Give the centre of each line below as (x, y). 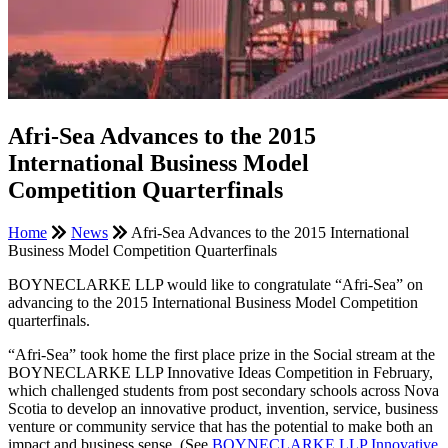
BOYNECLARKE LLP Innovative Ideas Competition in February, (220, 372)
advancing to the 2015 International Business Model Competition (213, 302)
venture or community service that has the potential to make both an (220, 426)
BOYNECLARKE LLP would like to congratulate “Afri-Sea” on (215, 284)
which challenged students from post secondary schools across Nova (223, 390)
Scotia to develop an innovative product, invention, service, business (223, 408)
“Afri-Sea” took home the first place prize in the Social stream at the (221, 354)
